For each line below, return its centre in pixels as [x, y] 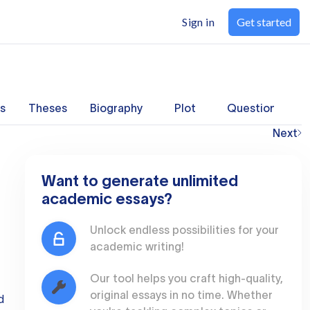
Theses [48, 108]
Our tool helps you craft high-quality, [186, 278]
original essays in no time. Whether [181, 295]
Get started [264, 22]
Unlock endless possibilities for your [184, 230]
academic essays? [107, 199]
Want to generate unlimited [140, 181]
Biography [116, 108]
